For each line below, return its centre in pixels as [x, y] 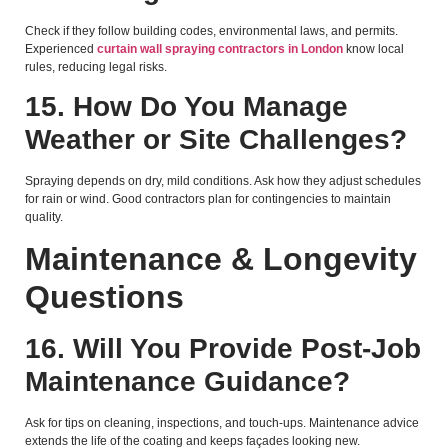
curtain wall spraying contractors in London [220, 48]
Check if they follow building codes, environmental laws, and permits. [211, 30]
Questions [104, 297]
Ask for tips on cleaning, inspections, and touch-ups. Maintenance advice [222, 423]
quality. [44, 217]
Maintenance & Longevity [221, 259]
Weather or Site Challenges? [216, 140]
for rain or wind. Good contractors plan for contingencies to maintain [208, 199]
